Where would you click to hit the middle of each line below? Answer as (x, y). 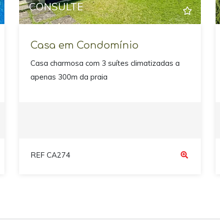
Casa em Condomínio (84, 46)
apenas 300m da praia (69, 77)
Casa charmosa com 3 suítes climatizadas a (105, 63)
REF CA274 (50, 155)
